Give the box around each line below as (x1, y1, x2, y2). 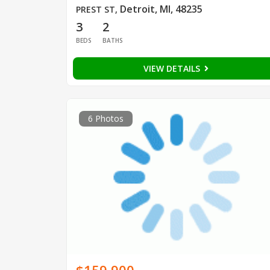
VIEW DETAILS (143, 63, 202, 75)
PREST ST (75, 4, 115, 16)
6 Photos (87, 113, 124, 125)
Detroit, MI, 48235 (119, 2, 202, 16)
